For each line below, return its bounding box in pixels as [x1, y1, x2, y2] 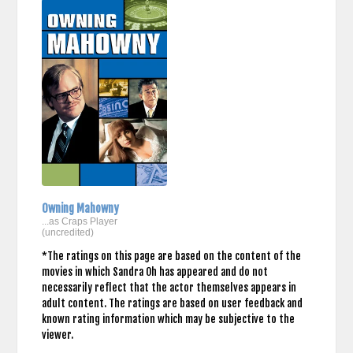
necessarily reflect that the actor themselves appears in [41, 281, 296, 294]
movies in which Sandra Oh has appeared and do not [41, 265, 268, 278]
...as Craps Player [41, 215, 117, 227]
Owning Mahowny [41, 200, 119, 216]
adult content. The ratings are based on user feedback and [41, 296, 303, 310]
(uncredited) [41, 226, 94, 238]
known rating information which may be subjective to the [41, 312, 295, 325]
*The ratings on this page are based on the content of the [41, 249, 301, 262]
